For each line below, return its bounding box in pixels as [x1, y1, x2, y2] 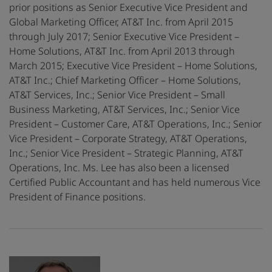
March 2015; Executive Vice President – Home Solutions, [9, 59, 257, 73]
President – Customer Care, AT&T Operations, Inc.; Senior [9, 117, 262, 131]
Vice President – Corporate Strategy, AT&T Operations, [9, 132, 247, 146]
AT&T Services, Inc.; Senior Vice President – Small [9, 88, 225, 102]
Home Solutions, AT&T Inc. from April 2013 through [9, 44, 235, 58]
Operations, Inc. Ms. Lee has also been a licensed [9, 161, 229, 175]
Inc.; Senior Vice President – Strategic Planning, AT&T [9, 146, 243, 160]
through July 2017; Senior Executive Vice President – [9, 30, 239, 44]
